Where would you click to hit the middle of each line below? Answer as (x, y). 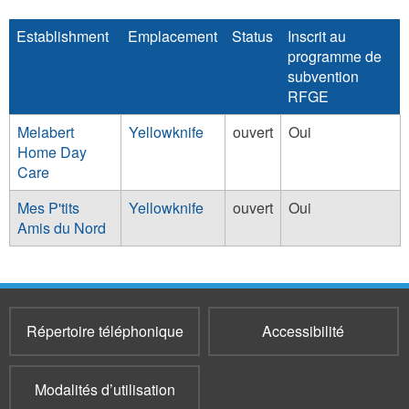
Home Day (52, 152)
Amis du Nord (62, 228)
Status (252, 36)
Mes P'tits (48, 208)
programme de (335, 56)
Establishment (63, 36)
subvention (323, 76)
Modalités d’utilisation (105, 389)
